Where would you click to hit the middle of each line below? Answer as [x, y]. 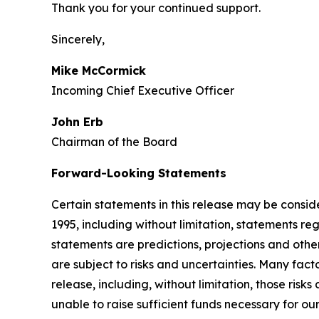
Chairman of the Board [114, 141]
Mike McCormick [99, 70]
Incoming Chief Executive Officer [143, 90]
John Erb [77, 121]
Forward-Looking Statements [139, 173]
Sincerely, [78, 39]
